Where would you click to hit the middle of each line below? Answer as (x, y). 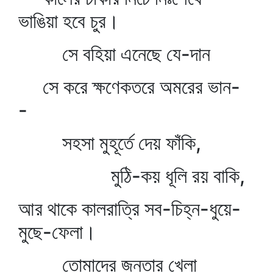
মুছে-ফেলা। (57, 232)
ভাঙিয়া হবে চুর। (69, 21)
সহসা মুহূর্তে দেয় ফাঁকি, (110, 143)
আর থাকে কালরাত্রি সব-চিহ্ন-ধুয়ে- (129, 209)
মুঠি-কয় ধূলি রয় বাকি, (132, 176)
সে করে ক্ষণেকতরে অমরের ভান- (129, 87)
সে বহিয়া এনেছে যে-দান (114, 54)
